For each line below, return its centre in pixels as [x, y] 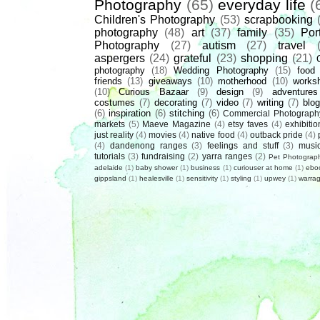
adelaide [109, 168]
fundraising [164, 156]
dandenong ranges [148, 146]
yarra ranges [227, 156]
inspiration [130, 114]
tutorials [110, 156]
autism [219, 46]
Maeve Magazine [177, 124]
